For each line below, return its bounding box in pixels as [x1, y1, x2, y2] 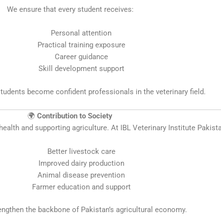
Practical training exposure [37, 40, 125, 49]
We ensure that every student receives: [6, 5, 134, 14]
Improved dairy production [38, 158, 124, 168]
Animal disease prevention [37, 170, 125, 180]
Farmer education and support [32, 182, 131, 191]
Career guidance [54, 52, 108, 61]
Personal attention [51, 29, 111, 37]
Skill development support [38, 64, 124, 73]
